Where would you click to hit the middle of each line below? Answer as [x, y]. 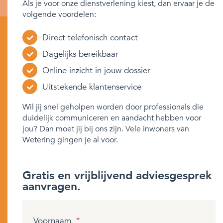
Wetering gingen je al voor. [70, 140]
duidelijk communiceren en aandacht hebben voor [112, 118]
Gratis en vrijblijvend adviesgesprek [117, 175]
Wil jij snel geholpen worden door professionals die [113, 107]
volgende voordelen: [59, 14]
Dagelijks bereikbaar [80, 54]
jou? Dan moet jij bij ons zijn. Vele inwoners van [106, 129]
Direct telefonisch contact [90, 38]
